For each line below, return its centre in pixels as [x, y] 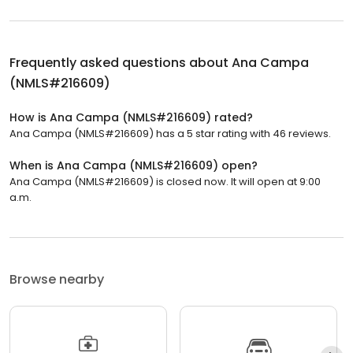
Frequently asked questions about [121, 62]
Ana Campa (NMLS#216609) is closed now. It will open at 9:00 [165, 181]
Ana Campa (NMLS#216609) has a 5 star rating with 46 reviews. [170, 133]
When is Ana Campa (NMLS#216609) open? [134, 165]
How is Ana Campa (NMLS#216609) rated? [131, 117]
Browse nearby [57, 279]
